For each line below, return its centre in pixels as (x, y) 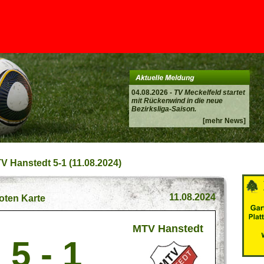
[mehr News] (224, 121)
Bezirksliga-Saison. (164, 109)
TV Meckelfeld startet (209, 93)
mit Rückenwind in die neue (177, 101)
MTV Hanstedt (168, 229)
